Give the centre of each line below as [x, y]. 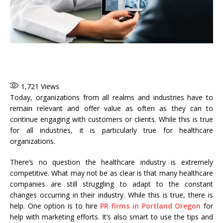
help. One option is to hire [55, 206]
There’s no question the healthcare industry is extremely [111, 162]
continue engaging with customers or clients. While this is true [111, 119]
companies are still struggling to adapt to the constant [111, 184]
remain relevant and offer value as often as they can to [111, 109]
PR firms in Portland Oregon [151, 206]
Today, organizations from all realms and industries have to [111, 98]
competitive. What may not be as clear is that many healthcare [111, 173]
